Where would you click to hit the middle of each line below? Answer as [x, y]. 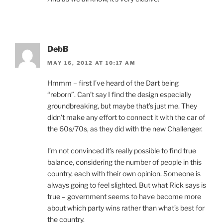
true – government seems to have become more [124, 196]
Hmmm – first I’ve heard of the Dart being [113, 83]
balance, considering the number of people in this [124, 162]
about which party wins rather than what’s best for [126, 208]
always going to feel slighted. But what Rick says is [127, 185]
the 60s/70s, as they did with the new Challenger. [125, 128]
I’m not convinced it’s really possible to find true [122, 150]
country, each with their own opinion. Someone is [124, 173]
